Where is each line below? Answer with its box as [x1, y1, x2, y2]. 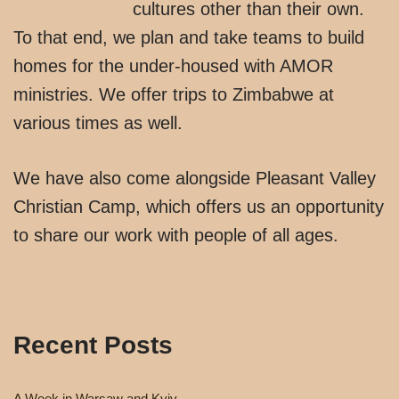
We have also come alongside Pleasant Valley [13, 167, 376, 188]
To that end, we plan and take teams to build [13, 27, 364, 47]
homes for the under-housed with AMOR [13, 55, 333, 76]
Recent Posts [13, 330, 173, 359]
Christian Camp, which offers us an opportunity [13, 196, 384, 216]
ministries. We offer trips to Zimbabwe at [13, 84, 334, 104]
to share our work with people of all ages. [13, 224, 338, 245]
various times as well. [13, 112, 183, 133]
